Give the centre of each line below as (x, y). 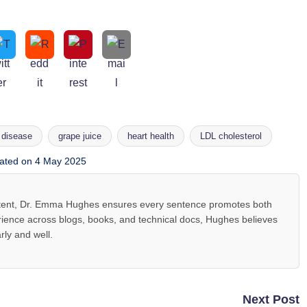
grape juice (79, 136)
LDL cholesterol (231, 136)
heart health (150, 136)
